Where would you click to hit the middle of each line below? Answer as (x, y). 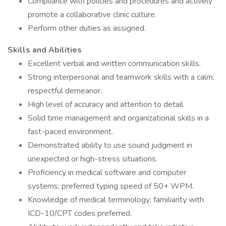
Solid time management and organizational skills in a (118, 118)
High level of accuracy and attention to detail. (106, 104)
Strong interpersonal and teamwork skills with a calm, (121, 77)
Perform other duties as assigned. (87, 28)
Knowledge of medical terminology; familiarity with (116, 200)
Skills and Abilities (45, 50)
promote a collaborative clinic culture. (92, 15)
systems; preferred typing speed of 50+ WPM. (111, 186)
